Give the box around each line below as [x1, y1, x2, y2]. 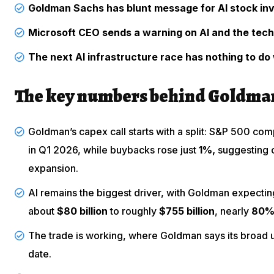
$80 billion [57, 204, 108, 217]
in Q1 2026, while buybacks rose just [28, 143, 199, 156]
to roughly [108, 204, 159, 217]
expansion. [28, 161, 78, 174]
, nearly [215, 204, 251, 217]
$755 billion [159, 204, 215, 217]
